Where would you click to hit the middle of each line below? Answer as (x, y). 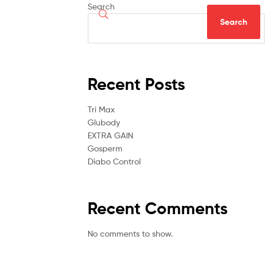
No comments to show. (130, 234)
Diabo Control (114, 161)
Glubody (104, 122)
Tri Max (101, 109)
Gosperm (105, 148)
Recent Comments (158, 208)
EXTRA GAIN (110, 135)
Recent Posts (136, 84)
